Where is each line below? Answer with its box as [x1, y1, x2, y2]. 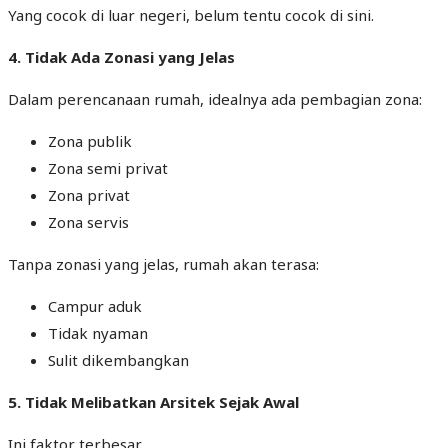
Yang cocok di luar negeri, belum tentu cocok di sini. [8, 4, 374, 25]
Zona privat [48, 184, 130, 205]
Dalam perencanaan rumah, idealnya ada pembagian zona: [8, 88, 422, 109]
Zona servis [48, 211, 129, 232]
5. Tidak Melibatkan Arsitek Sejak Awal [8, 391, 299, 412]
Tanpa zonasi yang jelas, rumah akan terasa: [8, 253, 319, 274]
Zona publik [48, 130, 132, 151]
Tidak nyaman [48, 322, 148, 343]
